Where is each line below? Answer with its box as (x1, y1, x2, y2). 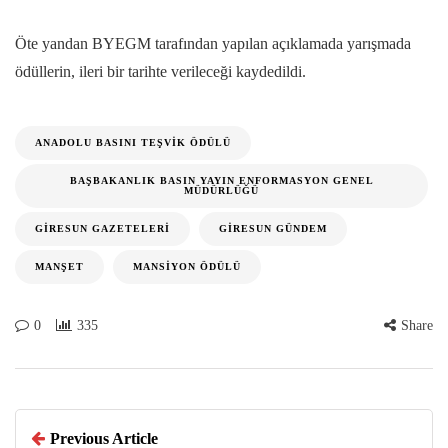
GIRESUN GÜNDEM (219, 223, 327, 235)
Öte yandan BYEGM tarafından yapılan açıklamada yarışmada (15, 35, 411, 53)
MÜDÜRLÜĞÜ (184, 185, 259, 197)
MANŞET (35, 261, 84, 273)
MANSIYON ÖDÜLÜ (133, 261, 241, 273)
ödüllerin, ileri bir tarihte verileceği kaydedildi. (15, 63, 306, 81)
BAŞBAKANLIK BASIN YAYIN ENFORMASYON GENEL (69, 175, 374, 187)
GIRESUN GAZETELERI (35, 223, 170, 235)
